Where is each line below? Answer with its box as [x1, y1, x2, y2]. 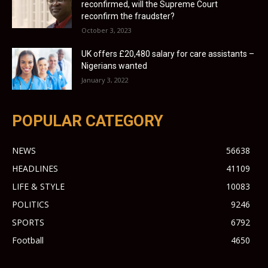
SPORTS [12, 217, 44, 229]
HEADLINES [12, 163, 58, 175]
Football [12, 234, 44, 246]
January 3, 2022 [81, 75, 129, 85]
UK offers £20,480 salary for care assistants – [81, 49, 254, 59]
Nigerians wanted [81, 61, 147, 71]
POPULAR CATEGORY [12, 112, 163, 130]
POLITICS [12, 199, 49, 211]
